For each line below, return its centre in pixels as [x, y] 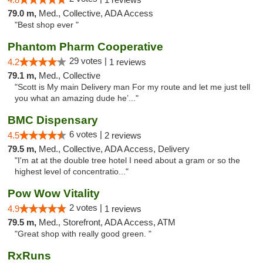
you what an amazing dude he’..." [77, 98]
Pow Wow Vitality [54, 193]
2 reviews [123, 135]
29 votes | [89, 61]
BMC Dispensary [53, 120]
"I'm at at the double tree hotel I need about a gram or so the [127, 161]
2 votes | [87, 208]
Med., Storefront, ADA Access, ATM [107, 222]
